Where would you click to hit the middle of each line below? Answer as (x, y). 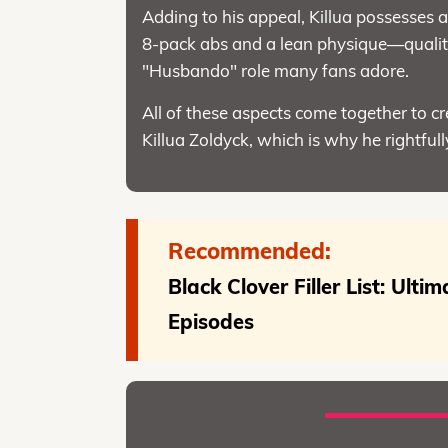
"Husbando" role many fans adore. (276, 70)
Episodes (211, 321)
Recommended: (250, 250)
